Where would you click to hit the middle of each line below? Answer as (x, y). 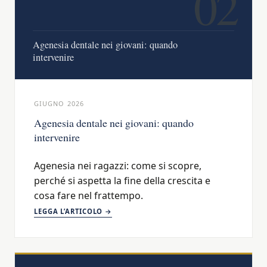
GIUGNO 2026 (59, 104)
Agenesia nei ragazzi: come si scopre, (118, 166)
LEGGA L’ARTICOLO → (73, 212)
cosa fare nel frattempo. (89, 196)
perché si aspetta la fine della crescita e (122, 181)
